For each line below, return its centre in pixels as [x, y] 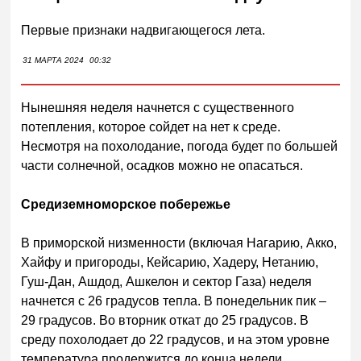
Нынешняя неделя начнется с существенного [158, 107]
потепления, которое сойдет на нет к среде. [151, 127]
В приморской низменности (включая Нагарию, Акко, [179, 243]
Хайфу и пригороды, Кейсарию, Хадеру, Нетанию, [170, 262]
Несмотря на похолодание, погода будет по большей [180, 146]
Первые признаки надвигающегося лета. [143, 30]
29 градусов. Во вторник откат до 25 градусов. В [165, 320]
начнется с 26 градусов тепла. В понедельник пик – [174, 301]
